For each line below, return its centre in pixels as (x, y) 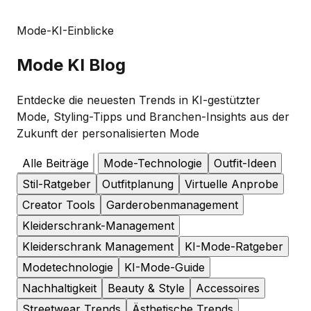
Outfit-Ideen (245, 163)
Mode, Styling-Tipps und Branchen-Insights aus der (153, 116)
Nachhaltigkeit (59, 288)
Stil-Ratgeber (57, 184)
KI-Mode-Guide (165, 267)
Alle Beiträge (56, 163)
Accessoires (228, 288)
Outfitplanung (138, 184)
